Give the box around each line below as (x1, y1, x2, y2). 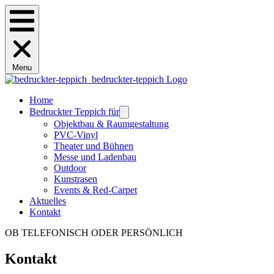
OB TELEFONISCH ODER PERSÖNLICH (5, 227, 183, 238)
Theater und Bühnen (54, 140, 133, 151)
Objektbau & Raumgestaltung (54, 118, 169, 129)
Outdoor (54, 162, 86, 173)
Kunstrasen (54, 173, 97, 184)
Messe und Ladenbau (54, 151, 136, 162)
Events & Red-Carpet (54, 184, 137, 195)
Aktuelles (29, 195, 66, 206)
